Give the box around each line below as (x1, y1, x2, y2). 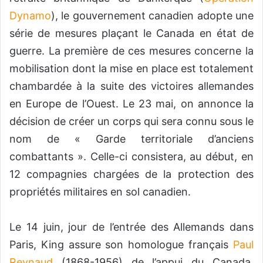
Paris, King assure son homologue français (9, 238, 233, 251)
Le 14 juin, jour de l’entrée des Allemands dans (9, 221, 254, 234)
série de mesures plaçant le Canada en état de (9, 27, 254, 40)
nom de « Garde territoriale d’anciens (9, 133, 254, 146)
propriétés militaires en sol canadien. (9, 186, 191, 198)
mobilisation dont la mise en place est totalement (9, 62, 254, 75)
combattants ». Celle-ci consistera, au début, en (9, 150, 254, 163)
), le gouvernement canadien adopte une (51, 9, 254, 22)
